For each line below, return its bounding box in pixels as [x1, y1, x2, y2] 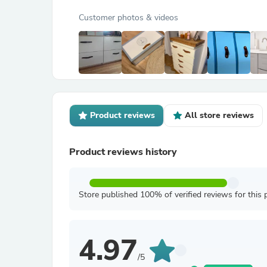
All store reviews [185, 110, 254, 121]
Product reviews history [69, 145, 177, 159]
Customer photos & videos [79, 12, 178, 23]
